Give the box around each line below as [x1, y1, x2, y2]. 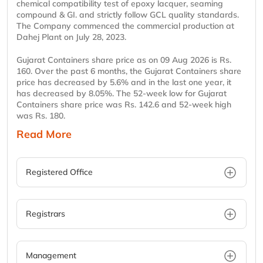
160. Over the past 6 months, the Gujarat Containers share [16, 66, 241, 77]
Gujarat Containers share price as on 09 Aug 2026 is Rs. [16, 55, 231, 66]
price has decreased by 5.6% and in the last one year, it [16, 77, 231, 88]
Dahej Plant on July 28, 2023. [16, 32, 126, 43]
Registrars [26, 208, 65, 220]
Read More [16, 127, 72, 141]
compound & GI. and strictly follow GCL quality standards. [16, 9, 239, 21]
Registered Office [26, 167, 93, 178]
